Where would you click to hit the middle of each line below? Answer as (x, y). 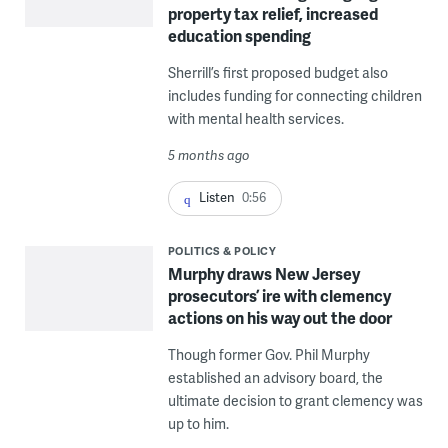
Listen (216, 197)
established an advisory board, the (275, 377)
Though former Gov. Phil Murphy (268, 354)
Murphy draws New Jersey (263, 273)
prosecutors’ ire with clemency (279, 295)
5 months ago (208, 155)
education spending (239, 36)
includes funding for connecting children (294, 96)
